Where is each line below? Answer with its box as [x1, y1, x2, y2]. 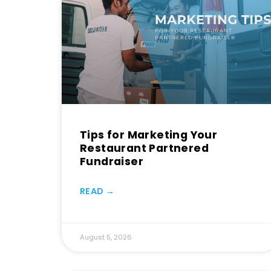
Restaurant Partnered [80, 141, 209, 156]
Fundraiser [80, 154, 144, 169]
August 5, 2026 [80, 232, 132, 243]
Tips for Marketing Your [80, 128, 218, 143]
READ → [80, 185, 114, 198]
